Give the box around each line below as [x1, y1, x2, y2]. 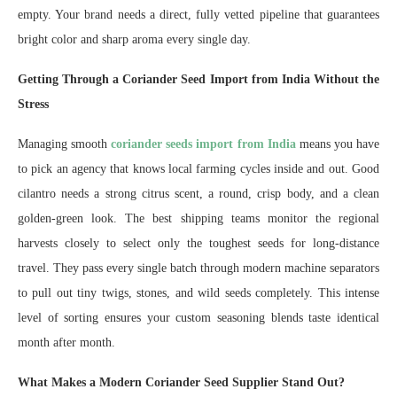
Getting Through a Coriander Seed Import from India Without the [18, 73, 379, 87]
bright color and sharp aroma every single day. [18, 33, 251, 47]
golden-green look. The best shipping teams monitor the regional [18, 212, 379, 226]
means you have [295, 137, 380, 152]
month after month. [18, 336, 115, 350]
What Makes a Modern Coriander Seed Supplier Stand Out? [18, 376, 345, 390]
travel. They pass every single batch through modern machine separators [18, 261, 379, 276]
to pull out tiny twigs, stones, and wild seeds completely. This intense [18, 286, 379, 300]
